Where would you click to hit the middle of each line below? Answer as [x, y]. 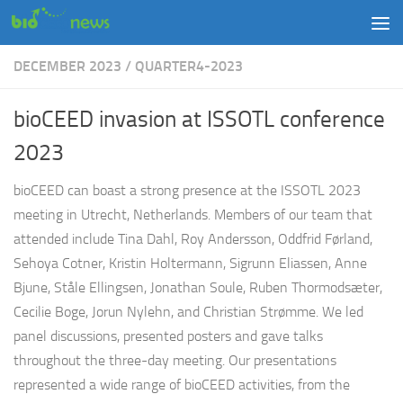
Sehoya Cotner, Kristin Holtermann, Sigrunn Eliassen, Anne [190, 263]
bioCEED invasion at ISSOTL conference [199, 119]
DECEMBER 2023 [67, 66]
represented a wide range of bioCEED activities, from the [182, 385]
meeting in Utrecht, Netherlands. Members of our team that [193, 215]
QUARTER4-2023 [189, 66]
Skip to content [76, 27]
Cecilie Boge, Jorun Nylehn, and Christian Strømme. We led [188, 312]
